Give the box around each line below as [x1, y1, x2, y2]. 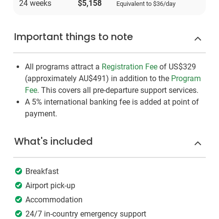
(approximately [25, 74, 79, 84]
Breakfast [25, 167, 59, 176]
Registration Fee [102, 62, 157, 72]
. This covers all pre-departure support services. [37, 86, 198, 95]
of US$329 [157, 62, 196, 72]
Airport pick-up [25, 181, 75, 191]
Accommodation [25, 195, 83, 205]
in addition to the [109, 74, 171, 84]
